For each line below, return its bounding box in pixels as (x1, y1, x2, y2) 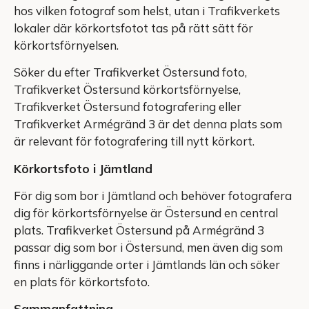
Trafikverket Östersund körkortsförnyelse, (14, 82, 241, 97)
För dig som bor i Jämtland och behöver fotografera (14, 188, 292, 203)
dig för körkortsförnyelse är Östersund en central (14, 206, 278, 221)
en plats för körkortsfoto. (14, 275, 150, 290)
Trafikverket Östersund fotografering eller (14, 99, 241, 114)
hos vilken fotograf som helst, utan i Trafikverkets (14, 3, 280, 18)
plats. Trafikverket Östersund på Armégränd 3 (14, 223, 264, 238)
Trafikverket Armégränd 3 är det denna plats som (14, 117, 282, 132)
